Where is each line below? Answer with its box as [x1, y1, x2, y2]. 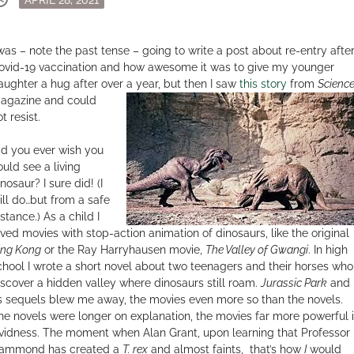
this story [239, 77, 287, 90]
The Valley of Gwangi [205, 243, 308, 256]
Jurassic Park [260, 276, 327, 289]
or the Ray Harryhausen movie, [40, 243, 205, 256]
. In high [307, 243, 348, 256]
